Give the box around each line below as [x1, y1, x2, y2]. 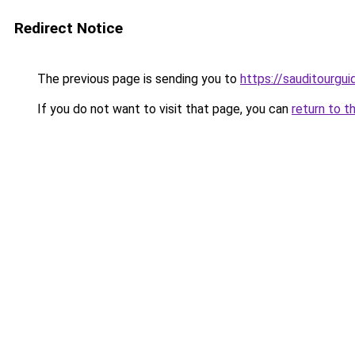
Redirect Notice [14, 19, 123, 37]
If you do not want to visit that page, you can [34, 101, 292, 116]
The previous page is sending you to [34, 71, 240, 86]
